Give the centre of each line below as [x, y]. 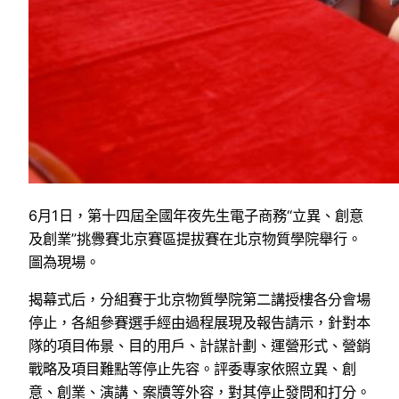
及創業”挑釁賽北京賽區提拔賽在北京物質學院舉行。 [195, 239]
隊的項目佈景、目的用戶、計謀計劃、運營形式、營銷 [199, 346]
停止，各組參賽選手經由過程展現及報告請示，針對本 [199, 323]
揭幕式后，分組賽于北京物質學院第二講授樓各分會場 [199, 300]
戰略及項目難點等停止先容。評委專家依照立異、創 [192, 369]
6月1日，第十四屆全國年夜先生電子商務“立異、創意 [196, 216]
